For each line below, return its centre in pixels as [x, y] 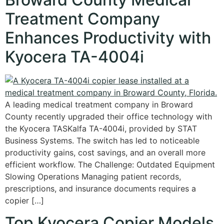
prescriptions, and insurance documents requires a [100, 188]
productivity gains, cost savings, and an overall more [105, 152]
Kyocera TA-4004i [74, 56]
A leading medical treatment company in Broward [99, 104]
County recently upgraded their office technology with [108, 116]
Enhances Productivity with [108, 37]
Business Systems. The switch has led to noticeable [102, 140]
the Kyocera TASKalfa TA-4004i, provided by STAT [101, 128]
